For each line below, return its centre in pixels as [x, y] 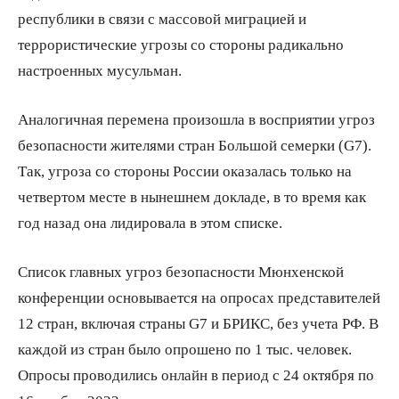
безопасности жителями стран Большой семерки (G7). [195, 144]
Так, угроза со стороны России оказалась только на [185, 170]
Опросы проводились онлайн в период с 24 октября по [196, 374]
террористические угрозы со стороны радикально [181, 44]
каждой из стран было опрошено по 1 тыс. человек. [185, 348]
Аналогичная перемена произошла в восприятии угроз [196, 118]
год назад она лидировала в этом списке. [150, 222]
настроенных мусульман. [100, 69]
